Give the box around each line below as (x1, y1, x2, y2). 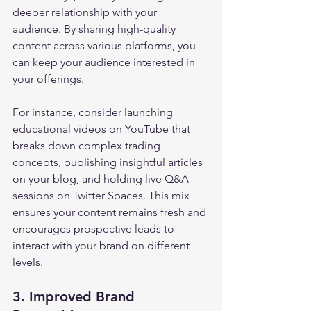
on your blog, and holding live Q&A (12, 172, 192, 185)
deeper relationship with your (12, 6, 160, 19)
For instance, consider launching (12, 106, 176, 119)
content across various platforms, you (12, 39, 199, 52)
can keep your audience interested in (12, 56, 198, 69)
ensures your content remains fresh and (12, 205, 209, 219)
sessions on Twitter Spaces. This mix (12, 189, 192, 202)
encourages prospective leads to (12, 222, 177, 235)
